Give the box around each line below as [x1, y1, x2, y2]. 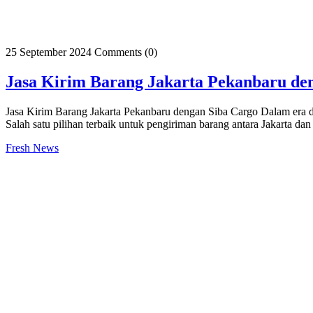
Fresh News [6, 142, 59, 154]
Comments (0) [94, 46, 157, 59]
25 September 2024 [6, 46, 92, 59]
